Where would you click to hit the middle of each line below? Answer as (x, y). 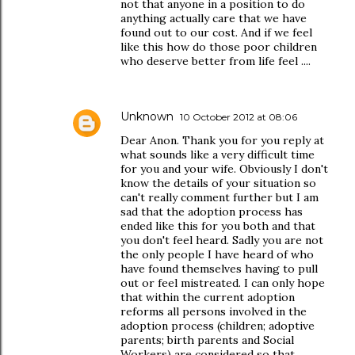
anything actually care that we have (214, 18)
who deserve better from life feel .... (216, 61)
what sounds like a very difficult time (218, 155)
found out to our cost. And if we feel (216, 32)
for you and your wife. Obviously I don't (224, 169)
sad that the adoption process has (212, 212)
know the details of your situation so (218, 183)
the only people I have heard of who (217, 254)
